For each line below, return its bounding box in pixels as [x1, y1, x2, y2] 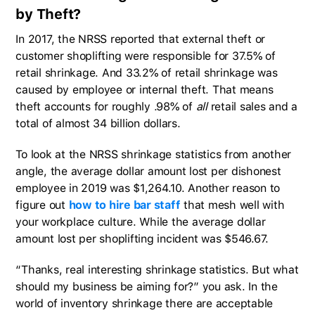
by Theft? [15, 6, 82, 23]
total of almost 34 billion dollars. [15, 117, 181, 131]
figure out [15, 198, 69, 212]
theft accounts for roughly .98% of [15, 100, 196, 114]
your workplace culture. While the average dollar [15, 215, 266, 229]
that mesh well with [180, 198, 285, 212]
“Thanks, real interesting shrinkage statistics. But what [15, 263, 299, 277]
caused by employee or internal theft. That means [15, 83, 274, 97]
